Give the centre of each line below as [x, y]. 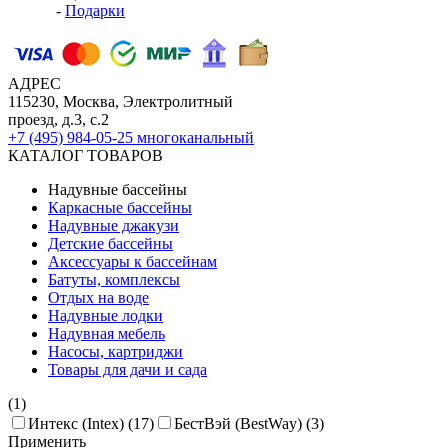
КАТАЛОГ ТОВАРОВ [85, 155]
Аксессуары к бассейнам [132, 261]
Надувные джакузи [113, 225]
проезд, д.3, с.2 [58, 119]
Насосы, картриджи [115, 351]
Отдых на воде [98, 297]
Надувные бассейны [117, 189]
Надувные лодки [105, 315]
